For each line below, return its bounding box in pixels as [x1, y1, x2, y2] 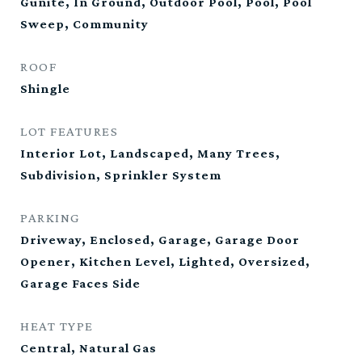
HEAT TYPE [20, 318, 94, 334]
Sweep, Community [20, 17, 149, 31]
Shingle [20, 82, 70, 95]
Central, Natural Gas [20, 341, 157, 355]
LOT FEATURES [20, 124, 118, 139]
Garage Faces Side [20, 276, 141, 290]
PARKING [20, 210, 81, 225]
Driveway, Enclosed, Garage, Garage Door [20, 233, 300, 246]
